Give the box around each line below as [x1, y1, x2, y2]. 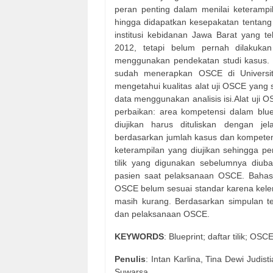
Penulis [115, 254, 146, 264]
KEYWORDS [115, 232, 164, 242]
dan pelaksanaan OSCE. [115, 209, 210, 219]
